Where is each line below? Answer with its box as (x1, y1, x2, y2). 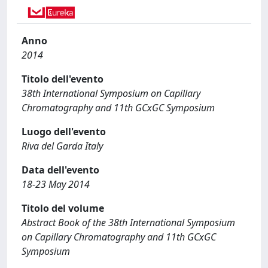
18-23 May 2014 (22, 178, 90, 191)
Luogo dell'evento (22, 125, 106, 138)
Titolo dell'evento (22, 72, 103, 86)
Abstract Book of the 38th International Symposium (22, 216, 235, 229)
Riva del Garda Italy (22, 139, 103, 153)
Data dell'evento (22, 163, 99, 176)
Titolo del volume (22, 202, 104, 215)
